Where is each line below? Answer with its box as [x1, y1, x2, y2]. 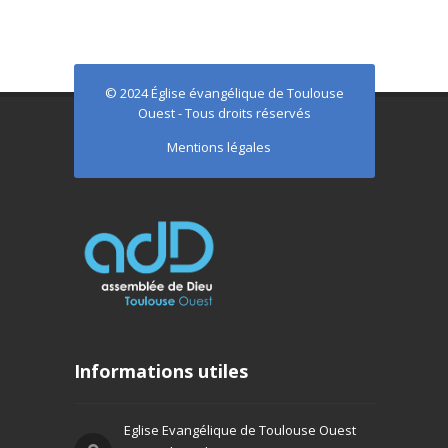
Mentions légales [167, 138, 271, 156]
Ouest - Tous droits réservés [137, 104, 311, 122]
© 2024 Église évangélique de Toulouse [104, 84, 344, 102]
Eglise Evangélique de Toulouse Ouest [123, 420, 356, 439]
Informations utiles [73, 358, 248, 383]
